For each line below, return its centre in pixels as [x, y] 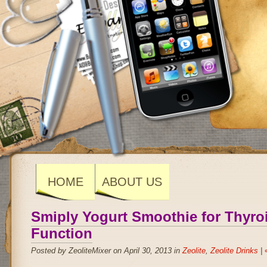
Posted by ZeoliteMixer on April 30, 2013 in [106, 251]
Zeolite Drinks [234, 251]
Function [61, 233]
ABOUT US [132, 182]
